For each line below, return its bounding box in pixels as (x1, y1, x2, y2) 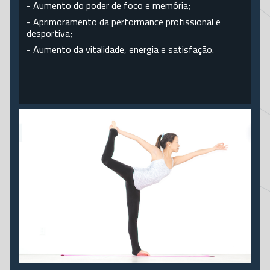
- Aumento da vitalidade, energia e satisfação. (27, 42, 215, 57)
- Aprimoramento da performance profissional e (27, 14, 221, 29)
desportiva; (27, 26, 73, 40)
